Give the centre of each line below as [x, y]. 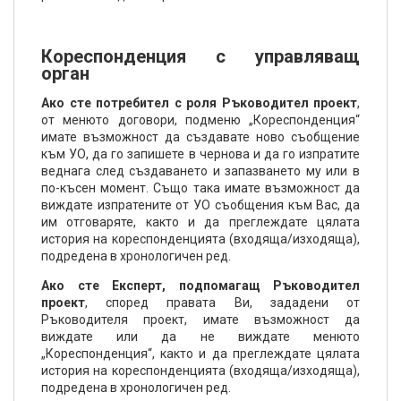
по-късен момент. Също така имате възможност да [200, 188]
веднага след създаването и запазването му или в [200, 171]
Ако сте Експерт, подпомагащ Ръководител [200, 286]
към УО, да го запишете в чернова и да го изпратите [200, 154]
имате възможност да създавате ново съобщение [200, 137]
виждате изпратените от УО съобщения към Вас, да [200, 205]
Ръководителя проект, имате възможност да [200, 320]
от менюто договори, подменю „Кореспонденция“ [200, 120]
